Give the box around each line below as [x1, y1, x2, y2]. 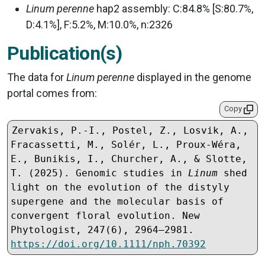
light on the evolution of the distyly [11, 181, 230, 193]
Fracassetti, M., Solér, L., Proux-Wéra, [11, 138, 241, 150]
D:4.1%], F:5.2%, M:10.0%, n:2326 [26, 18, 173, 31]
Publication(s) [7, 42, 122, 65]
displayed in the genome [134, 71, 251, 84]
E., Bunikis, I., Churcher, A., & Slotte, [11, 153, 247, 164]
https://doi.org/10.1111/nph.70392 [11, 238, 206, 250]
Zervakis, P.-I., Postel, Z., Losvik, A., [12, 124, 248, 136]
